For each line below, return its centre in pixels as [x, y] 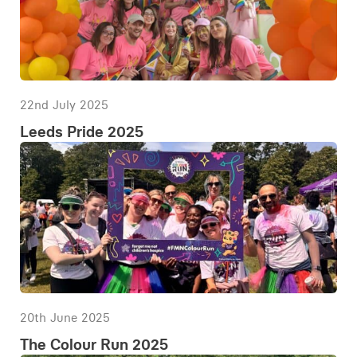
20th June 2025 [65, 318]
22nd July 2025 [64, 105]
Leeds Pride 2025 [82, 131]
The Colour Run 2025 [94, 344]
